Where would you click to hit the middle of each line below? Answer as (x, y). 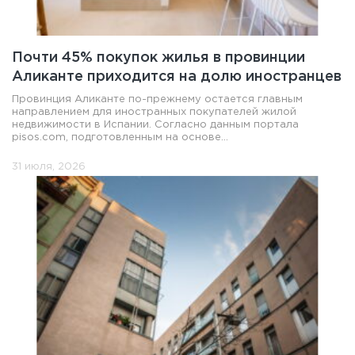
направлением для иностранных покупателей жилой (154, 112)
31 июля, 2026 (49, 166)
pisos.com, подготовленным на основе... (120, 137)
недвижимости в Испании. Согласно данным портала (155, 124)
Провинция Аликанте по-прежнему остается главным (157, 99)
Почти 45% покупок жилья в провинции (158, 57)
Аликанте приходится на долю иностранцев (177, 76)
